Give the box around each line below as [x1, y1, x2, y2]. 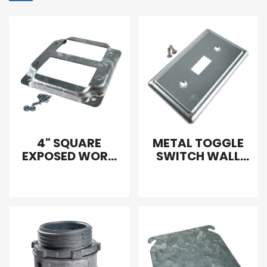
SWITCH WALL [156, 147, 240, 164]
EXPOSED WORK [21, 147, 116, 164]
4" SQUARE [36, 134, 101, 151]
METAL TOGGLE [152, 134, 244, 151]
